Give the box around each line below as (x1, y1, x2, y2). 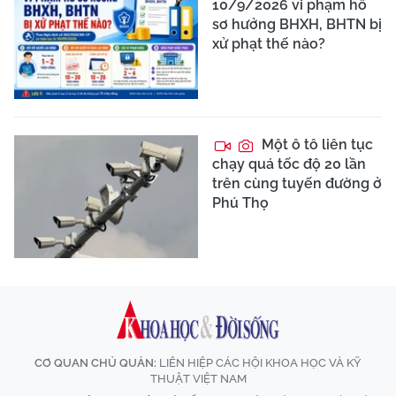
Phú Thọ (212, 194, 269, 211)
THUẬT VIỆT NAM (149, 371, 247, 385)
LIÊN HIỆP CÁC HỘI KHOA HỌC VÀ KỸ (156, 355, 362, 369)
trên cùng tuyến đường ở (212, 174, 382, 192)
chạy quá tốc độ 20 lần (212, 155, 366, 172)
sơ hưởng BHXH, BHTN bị (212, 16, 382, 34)
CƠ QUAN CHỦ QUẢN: (34, 355, 156, 369)
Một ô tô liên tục (258, 135, 373, 153)
